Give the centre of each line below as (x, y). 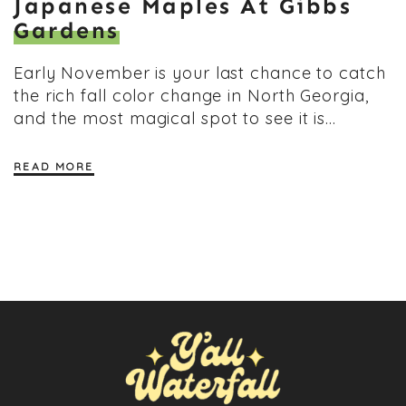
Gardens (67, 31)
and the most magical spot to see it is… (175, 119)
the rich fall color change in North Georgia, (191, 96)
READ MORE (54, 167)
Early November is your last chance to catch (200, 73)
